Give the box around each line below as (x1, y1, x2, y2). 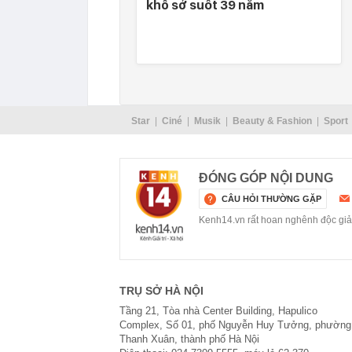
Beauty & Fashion (232, 115, 312, 126)
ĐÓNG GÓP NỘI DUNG (199, 171, 333, 185)
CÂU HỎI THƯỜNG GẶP (222, 194, 321, 203)
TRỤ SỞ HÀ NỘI (119, 284, 203, 297)
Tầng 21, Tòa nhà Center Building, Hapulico (119, 305, 317, 317)
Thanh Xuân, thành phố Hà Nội (119, 333, 259, 345)
